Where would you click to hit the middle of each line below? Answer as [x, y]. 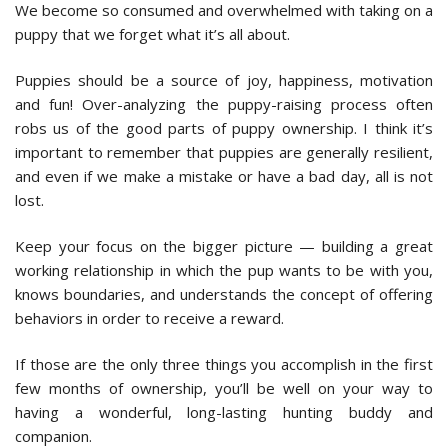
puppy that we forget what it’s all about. [152, 33]
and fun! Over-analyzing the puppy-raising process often [224, 103]
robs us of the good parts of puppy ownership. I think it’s [224, 127]
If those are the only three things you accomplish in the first [224, 363]
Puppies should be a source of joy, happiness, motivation [224, 79]
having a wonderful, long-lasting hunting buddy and [224, 411]
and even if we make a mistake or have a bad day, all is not [224, 175]
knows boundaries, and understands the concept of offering [224, 293]
